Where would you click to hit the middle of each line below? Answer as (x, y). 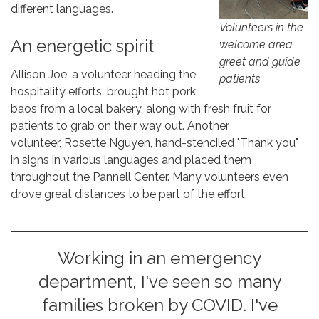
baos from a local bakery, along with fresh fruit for (141, 108)
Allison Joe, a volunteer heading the (103, 74)
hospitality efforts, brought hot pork (103, 91)
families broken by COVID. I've (159, 305)
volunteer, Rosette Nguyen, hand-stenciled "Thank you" (155, 142)
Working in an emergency (159, 258)
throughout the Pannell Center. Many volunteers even (150, 177)
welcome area (256, 45)
